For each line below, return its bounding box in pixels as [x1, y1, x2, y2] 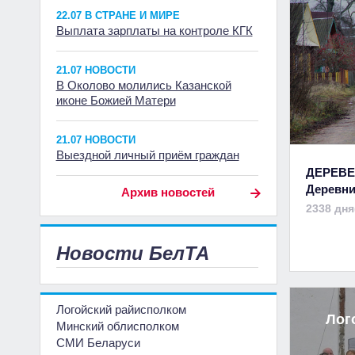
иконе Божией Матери [55, 94, 176, 107]
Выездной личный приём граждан [55, 148, 239, 162]
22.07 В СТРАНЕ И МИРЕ [55, 10, 180, 21]
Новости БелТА [55, 242, 209, 264]
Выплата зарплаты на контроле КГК [55, 24, 253, 37]
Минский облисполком [55, 317, 179, 334]
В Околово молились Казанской [55, 78, 231, 92]
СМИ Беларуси [55, 334, 140, 350]
